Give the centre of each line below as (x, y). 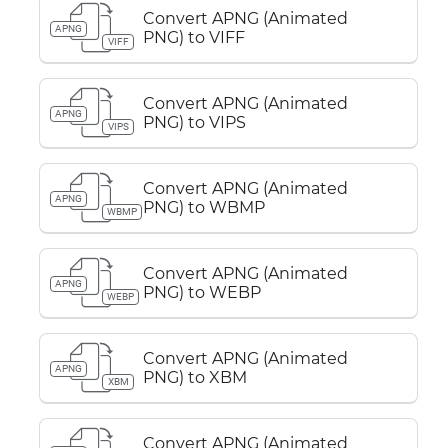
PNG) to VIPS (194, 122)
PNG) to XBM (195, 377)
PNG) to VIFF (194, 37)
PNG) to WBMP (204, 207)
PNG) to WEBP (202, 292)
